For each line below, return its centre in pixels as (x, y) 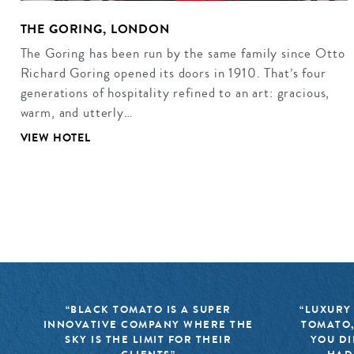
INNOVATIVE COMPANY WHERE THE (148, 325)
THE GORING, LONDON (95, 29)
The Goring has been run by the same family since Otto (183, 53)
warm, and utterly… (77, 112)
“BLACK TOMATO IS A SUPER (148, 310)
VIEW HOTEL (55, 138)
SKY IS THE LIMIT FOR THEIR (148, 340)
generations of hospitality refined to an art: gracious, (175, 92)
